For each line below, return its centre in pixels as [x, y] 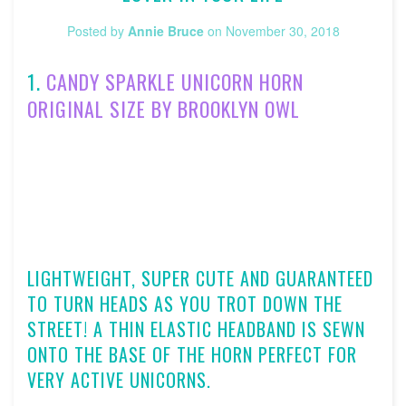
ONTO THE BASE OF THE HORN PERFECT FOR [192, 354]
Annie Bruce [165, 31]
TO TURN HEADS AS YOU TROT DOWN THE [185, 303]
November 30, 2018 [282, 31]
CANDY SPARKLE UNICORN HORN [175, 82]
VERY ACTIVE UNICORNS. [122, 379]
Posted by [97, 31]
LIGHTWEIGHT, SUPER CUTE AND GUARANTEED [200, 278]
